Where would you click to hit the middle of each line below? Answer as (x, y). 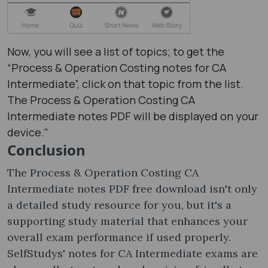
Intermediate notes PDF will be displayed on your (133, 116)
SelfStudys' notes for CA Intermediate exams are (133, 253)
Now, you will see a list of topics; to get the (116, 51)
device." (28, 132)
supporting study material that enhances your (127, 221)
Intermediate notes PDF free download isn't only (132, 188)
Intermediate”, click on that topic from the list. (125, 83)
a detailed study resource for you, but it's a (119, 205)
